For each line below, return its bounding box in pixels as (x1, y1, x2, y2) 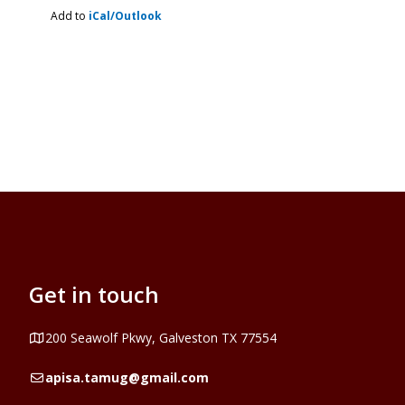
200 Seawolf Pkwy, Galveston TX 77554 (44, 329, 277, 346)
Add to (51, 8, 89, 24)
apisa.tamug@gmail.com (44, 369, 209, 386)
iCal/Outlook (89, 8, 162, 24)
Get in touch (29, 279, 159, 309)
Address (28, 328, 75, 345)
